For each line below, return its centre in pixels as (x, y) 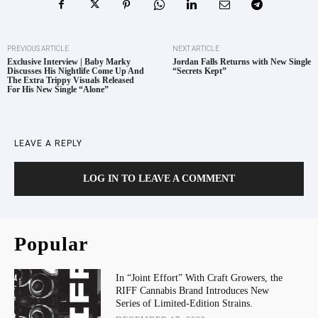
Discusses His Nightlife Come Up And (76, 71)
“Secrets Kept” (199, 71)
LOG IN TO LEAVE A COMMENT (159, 178)
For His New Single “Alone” (58, 89)
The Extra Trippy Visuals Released (71, 80)
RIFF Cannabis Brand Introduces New (192, 290)
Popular (51, 243)
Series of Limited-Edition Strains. (184, 303)
